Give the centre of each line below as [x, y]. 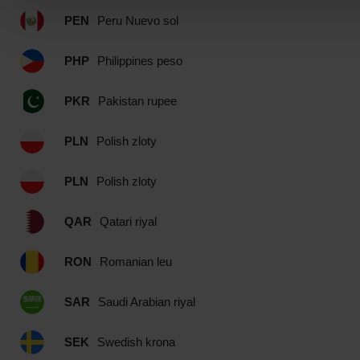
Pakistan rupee [137, 101]
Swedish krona [136, 342]
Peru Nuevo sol [138, 20]
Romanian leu [136, 262]
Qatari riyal [128, 221]
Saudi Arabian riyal [147, 302]
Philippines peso [140, 61]
